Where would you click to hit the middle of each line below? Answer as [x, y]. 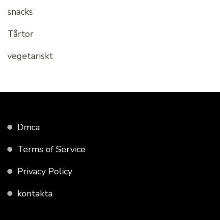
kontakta [35, 194]
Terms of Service [51, 150]
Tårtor [20, 34]
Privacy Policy [45, 172]
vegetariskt [30, 56]
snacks [20, 12]
